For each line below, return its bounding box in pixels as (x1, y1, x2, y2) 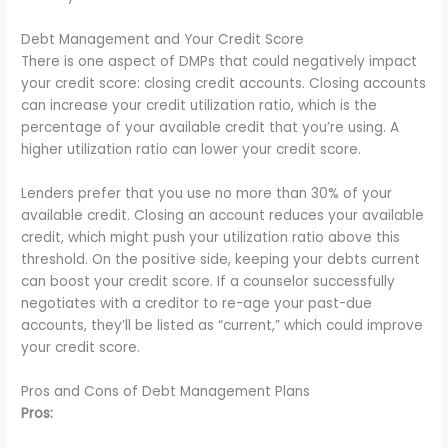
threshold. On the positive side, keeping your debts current (21, 250, 421, 269)
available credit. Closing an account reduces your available (21, 206, 425, 225)
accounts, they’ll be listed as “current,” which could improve (21, 316, 424, 335)
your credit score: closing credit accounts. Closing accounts (21, 74, 427, 94)
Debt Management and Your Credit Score (21, 30, 305, 50)
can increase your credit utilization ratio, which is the (21, 96, 378, 116)
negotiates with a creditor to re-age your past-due (21, 294, 373, 313)
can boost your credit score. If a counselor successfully (21, 272, 396, 291)
